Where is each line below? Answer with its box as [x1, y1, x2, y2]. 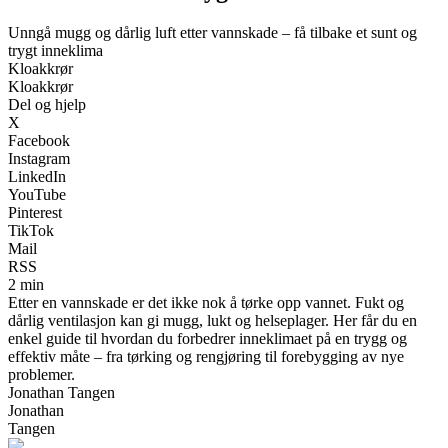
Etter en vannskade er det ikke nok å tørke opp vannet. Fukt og [8, 293, 404, 311]
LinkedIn [8, 167, 66, 185]
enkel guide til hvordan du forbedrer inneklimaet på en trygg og [8, 329, 407, 347]
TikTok [8, 221, 54, 239]
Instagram [8, 149, 70, 167]
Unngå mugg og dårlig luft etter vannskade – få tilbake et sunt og [8, 23, 417, 41]
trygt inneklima [8, 41, 103, 59]
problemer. [8, 365, 75, 383]
